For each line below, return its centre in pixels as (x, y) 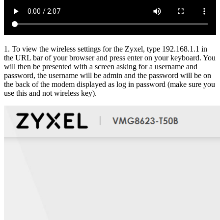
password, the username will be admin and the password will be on (108, 75)
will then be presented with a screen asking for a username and (101, 66)
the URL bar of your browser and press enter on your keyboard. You (110, 57)
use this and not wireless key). (50, 93)
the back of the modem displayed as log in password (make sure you (110, 84)
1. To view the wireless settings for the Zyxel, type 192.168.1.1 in (106, 49)
